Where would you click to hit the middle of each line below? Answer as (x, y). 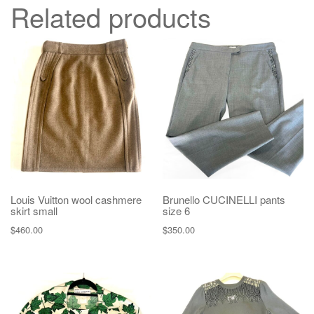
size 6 (177, 211)
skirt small (34, 211)
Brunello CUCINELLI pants (224, 200)
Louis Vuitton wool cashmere (76, 200)
